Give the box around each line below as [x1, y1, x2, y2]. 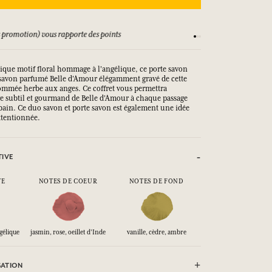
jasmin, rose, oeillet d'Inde [30, 228, 106, 236]
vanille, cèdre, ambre [126, 228, 186, 236]
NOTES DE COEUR [38, 177, 98, 185]
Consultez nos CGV [158, 29, 222, 39]
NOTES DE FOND [129, 177, 184, 185]
